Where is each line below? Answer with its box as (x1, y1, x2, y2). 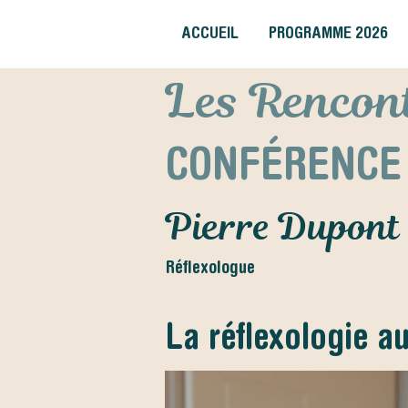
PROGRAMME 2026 (268, 23, 388, 42)
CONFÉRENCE (166, 136, 402, 189)
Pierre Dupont (166, 201, 400, 252)
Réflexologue (166, 256, 255, 277)
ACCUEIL (180, 23, 239, 42)
